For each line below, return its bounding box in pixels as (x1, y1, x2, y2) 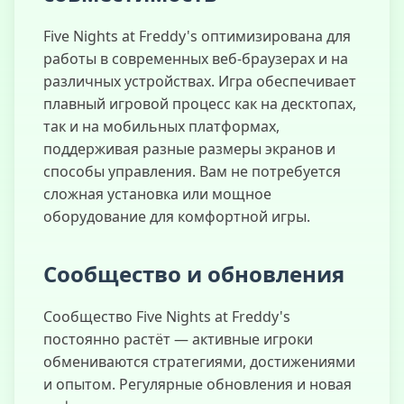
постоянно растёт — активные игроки (43, 328, 313, 349)
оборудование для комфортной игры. (43, 206, 310, 226)
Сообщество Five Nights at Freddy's (43, 306, 290, 326)
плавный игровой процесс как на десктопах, (43, 93, 356, 114)
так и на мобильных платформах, (43, 115, 280, 136)
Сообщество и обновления (43, 258, 344, 289)
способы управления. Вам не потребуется (43, 161, 341, 181)
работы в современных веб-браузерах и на (43, 48, 348, 69)
